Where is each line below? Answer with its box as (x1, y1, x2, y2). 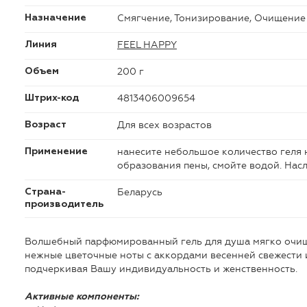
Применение (24, 146, 88, 156)
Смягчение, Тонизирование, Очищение (116, 12, 306, 24)
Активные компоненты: (24, 291, 139, 302)
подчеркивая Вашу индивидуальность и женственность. (24, 262, 297, 275)
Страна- (24, 186, 66, 197)
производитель (24, 199, 103, 209)
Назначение (24, 12, 86, 23)
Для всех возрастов (116, 119, 212, 131)
